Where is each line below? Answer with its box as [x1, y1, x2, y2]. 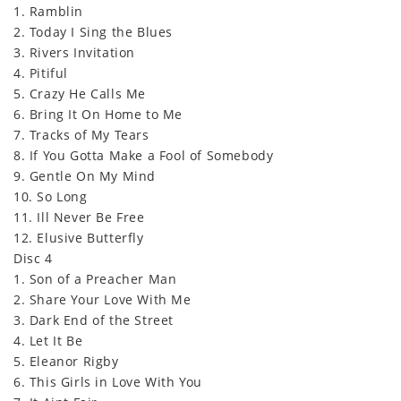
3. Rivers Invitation [13, 43, 135, 61]
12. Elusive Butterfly [13, 228, 144, 246]
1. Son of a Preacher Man [13, 269, 177, 287]
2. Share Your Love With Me [13, 290, 192, 308]
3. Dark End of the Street [13, 311, 174, 328]
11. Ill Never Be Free [13, 208, 145, 226]
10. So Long [13, 187, 88, 205]
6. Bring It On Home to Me [13, 105, 183, 123]
